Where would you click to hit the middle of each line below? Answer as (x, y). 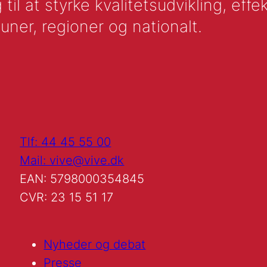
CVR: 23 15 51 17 (67, 198)
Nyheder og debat (95, 245)
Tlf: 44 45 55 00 (66, 142)
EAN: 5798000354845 (82, 179)
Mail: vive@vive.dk (72, 161)
